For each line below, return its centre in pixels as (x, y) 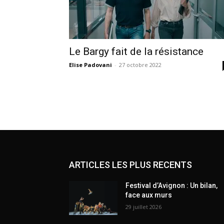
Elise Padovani (90, 64)
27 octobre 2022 (140, 64)
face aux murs (149, 195)
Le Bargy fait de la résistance (137, 51)
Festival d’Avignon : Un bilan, (172, 185)
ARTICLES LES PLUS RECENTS (130, 164)
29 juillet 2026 (144, 206)
